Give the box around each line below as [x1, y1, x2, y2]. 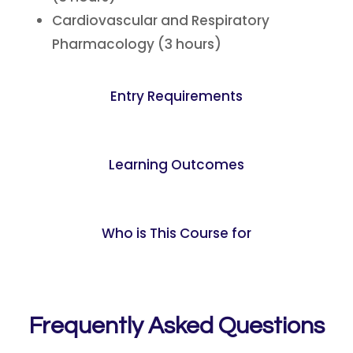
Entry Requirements [110, 87, 243, 106]
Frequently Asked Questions [28, 314, 325, 338]
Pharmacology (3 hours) [52, 35, 221, 54]
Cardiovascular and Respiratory [52, 11, 269, 30]
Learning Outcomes [109, 155, 244, 174]
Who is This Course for [102, 224, 251, 243]
